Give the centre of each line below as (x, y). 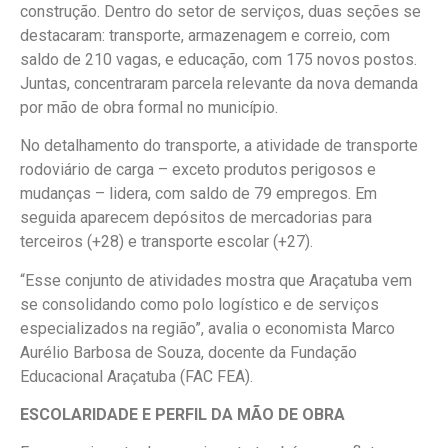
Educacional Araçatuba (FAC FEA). (136, 376)
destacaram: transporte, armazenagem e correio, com (205, 35)
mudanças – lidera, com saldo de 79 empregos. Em (198, 194)
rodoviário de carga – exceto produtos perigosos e (198, 170)
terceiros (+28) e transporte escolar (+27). (166, 242)
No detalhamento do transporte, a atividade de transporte (219, 146)
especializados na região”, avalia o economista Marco (207, 328)
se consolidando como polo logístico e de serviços (199, 304)
